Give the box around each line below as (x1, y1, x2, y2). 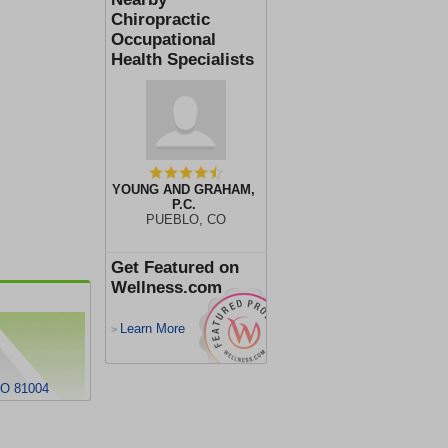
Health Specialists (111, 50, 254, 69)
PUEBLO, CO (146, 212, 226, 227)
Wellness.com (111, 278, 222, 297)
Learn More (120, 321, 185, 336)
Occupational (111, 30, 216, 49)
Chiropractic (111, 10, 210, 29)
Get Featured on (111, 258, 239, 277)
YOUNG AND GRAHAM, (112, 182, 255, 197)
